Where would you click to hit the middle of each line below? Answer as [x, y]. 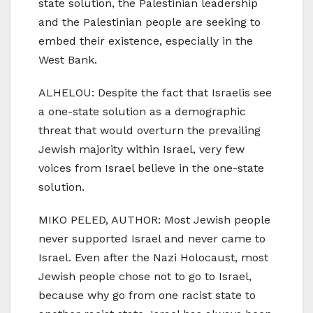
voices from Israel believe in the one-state [151, 168]
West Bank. [68, 60]
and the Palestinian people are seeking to [150, 22]
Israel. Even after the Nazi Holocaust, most [153, 258]
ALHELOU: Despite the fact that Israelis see [155, 93]
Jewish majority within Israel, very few [141, 150]
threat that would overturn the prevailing [150, 131]
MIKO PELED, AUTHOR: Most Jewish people [154, 220]
